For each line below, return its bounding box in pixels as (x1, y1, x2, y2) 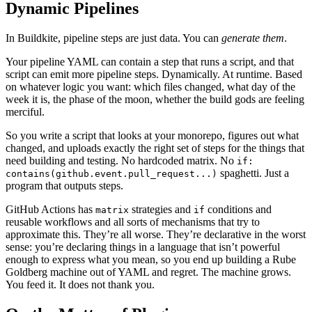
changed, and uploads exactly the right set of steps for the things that (6, 141, 304, 154)
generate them (221, 31, 284, 44)
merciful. (6, 105, 45, 118)
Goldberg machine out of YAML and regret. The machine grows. (6, 265, 291, 278)
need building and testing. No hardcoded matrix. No (6, 154, 237, 166)
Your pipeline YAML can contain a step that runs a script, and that (6, 55, 294, 68)
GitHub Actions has (6, 203, 95, 215)
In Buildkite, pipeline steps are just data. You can (6, 31, 221, 44)
